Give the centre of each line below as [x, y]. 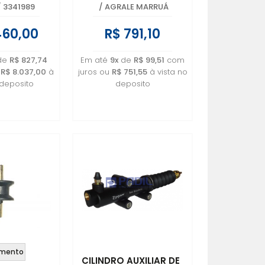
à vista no [167, 72]
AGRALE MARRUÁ [136, 7]
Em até [95, 60]
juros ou [95, 72]
